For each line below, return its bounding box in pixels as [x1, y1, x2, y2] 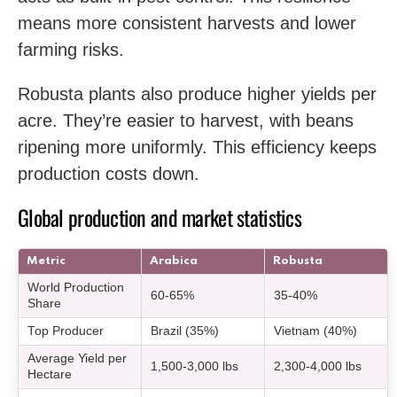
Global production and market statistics [18, 201, 301, 233]
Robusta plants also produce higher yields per [18, 84, 377, 104]
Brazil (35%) [151, 324, 220, 338]
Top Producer [27, 324, 105, 338]
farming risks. [18, 40, 124, 59]
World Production [27, 281, 125, 294]
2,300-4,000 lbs [274, 360, 362, 373]
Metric [27, 255, 66, 267]
